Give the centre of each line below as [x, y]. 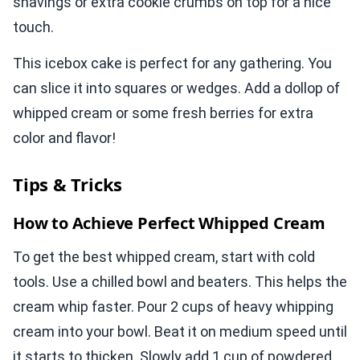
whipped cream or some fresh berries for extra [163, 113]
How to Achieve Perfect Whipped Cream [169, 223]
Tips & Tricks [68, 184]
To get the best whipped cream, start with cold [164, 257]
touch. [33, 27]
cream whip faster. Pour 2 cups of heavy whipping [173, 307]
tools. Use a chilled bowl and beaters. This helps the [180, 282]
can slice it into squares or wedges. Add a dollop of [176, 88]
